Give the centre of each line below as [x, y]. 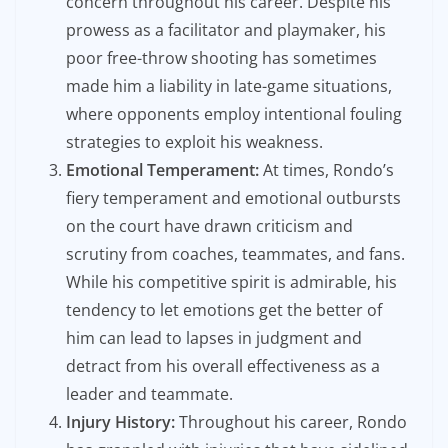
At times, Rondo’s [326, 170]
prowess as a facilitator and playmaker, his [226, 30]
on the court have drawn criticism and [209, 226]
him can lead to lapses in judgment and [214, 338]
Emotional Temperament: [162, 170]
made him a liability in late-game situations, [229, 86]
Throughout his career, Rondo [291, 422]
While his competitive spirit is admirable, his [231, 282]
